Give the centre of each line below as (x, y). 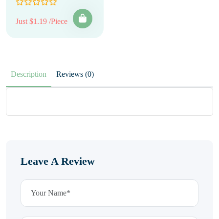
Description (29, 74)
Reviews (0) (89, 74)
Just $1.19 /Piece (42, 21)
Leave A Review (58, 161)
